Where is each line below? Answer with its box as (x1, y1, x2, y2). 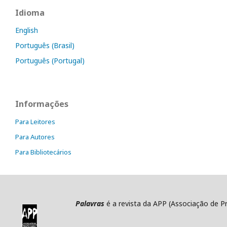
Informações (15, 98, 68, 110)
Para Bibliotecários (15, 147, 71, 157)
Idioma (15, 7, 45, 19)
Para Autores (15, 132, 55, 142)
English (15, 25, 38, 35)
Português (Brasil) (15, 41, 74, 51)
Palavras (75, 199, 104, 209)
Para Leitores (15, 117, 55, 127)
